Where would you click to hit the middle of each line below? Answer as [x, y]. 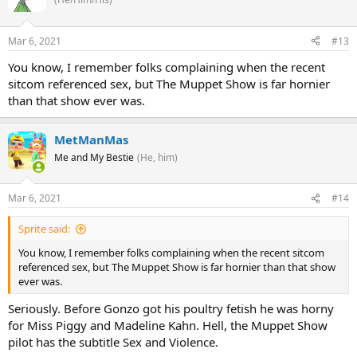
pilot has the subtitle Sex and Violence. [113, 341]
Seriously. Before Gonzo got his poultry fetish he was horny [171, 308]
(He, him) [157, 157]
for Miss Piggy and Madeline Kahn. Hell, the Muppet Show [168, 325]
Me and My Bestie [94, 157]
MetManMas [91, 139]
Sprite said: [44, 229]
